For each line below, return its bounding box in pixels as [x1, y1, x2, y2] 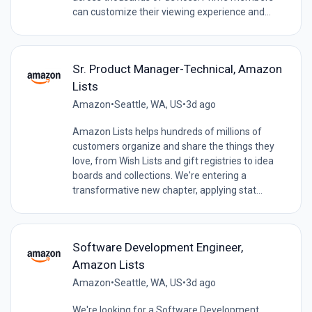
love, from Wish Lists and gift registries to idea [72, 155, 274, 167]
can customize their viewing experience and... [72, 6, 271, 18]
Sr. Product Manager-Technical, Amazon [72, 62, 282, 77]
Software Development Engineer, [72, 240, 243, 255]
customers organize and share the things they [72, 141, 274, 153]
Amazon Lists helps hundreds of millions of [72, 126, 262, 138]
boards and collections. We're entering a [72, 170, 247, 182]
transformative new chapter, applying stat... [72, 185, 263, 196]
